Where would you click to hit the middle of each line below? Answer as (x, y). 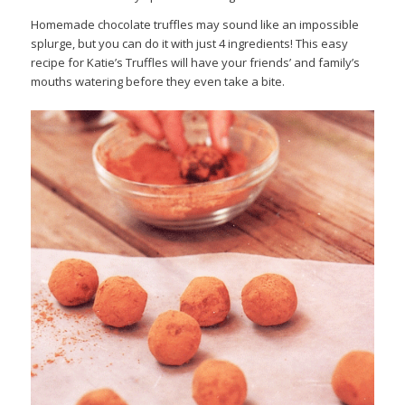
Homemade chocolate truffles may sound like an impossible (194, 25)
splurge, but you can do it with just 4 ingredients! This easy (189, 44)
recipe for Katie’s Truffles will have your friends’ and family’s (195, 63)
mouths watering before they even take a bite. (157, 82)
